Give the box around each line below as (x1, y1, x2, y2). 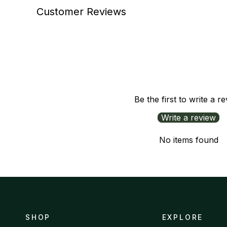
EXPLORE (162, 213, 204, 222)
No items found (159, 134, 218, 145)
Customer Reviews (36, 6, 126, 18)
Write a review (161, 112, 216, 123)
